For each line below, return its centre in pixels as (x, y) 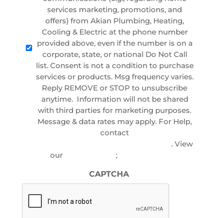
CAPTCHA (109, 174)
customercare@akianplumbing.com (104, 144)
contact (115, 132)
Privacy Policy (90, 155)
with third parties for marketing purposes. (115, 110)
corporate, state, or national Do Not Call (115, 54)
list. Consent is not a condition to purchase (115, 65)
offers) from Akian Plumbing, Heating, (115, 20)
